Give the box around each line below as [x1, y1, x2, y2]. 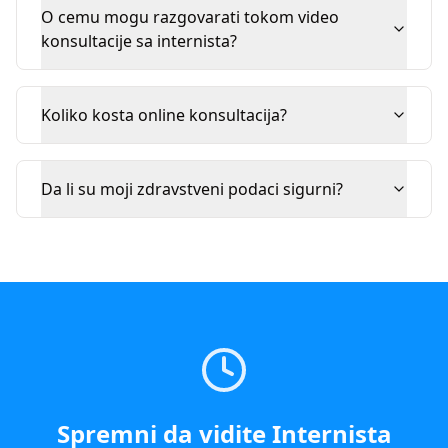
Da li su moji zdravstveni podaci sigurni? [41, 178, 343, 200]
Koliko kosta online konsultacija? [41, 104, 287, 126]
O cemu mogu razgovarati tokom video [41, 6, 339, 28]
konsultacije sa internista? [41, 30, 237, 52]
